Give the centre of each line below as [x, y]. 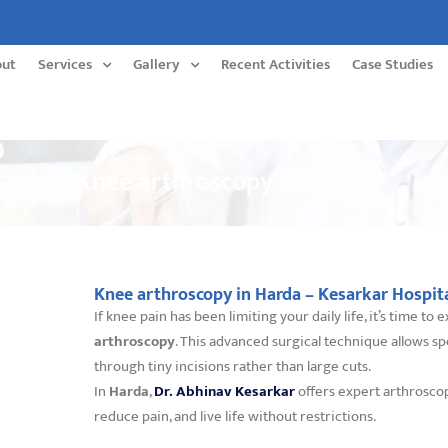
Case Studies [393, 64]
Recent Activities [276, 64]
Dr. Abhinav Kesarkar [224, 391]
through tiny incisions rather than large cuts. [232, 366]
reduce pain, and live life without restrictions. [234, 416]
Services [65, 64]
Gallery [157, 64]
